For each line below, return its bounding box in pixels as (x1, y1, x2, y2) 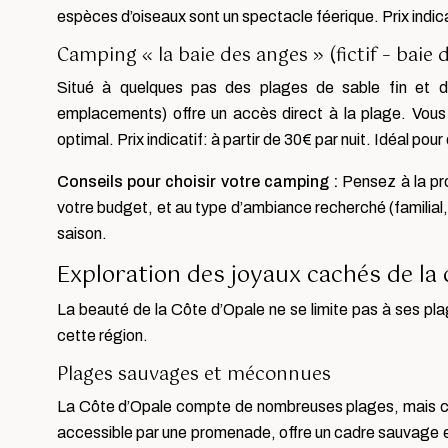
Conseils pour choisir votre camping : (57, 173, 343, 190)
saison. (57, 225, 107, 242)
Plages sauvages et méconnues (57, 360, 331, 390)
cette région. (57, 327, 148, 344)
